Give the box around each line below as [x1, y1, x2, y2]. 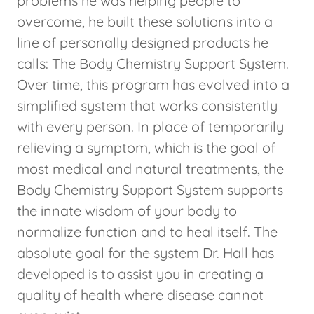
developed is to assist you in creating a [17, 264, 264, 282]
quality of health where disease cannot [17, 285, 264, 303]
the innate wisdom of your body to [17, 201, 237, 219]
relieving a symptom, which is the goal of [17, 138, 275, 156]
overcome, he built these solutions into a [17, 12, 273, 30]
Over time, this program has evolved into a [17, 75, 289, 93]
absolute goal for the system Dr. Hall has [17, 243, 274, 261]
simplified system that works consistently [17, 96, 278, 114]
